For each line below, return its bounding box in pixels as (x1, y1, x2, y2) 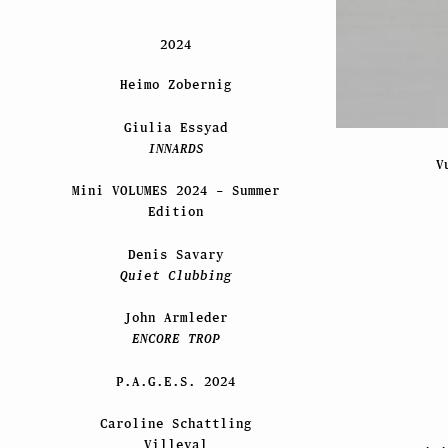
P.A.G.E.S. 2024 (115, 373, 236, 389)
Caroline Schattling (99, 416, 252, 432)
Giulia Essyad (123, 119, 228, 135)
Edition (147, 204, 204, 220)
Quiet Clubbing (119, 267, 232, 283)
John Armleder (123, 310, 228, 326)
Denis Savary (127, 246, 224, 262)
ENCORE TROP (131, 331, 220, 347)
